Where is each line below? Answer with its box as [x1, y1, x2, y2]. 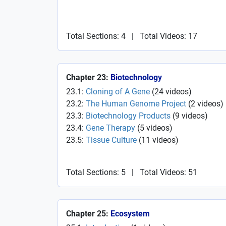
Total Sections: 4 [66, 31, 126, 41]
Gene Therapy [86, 123, 135, 133]
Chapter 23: [66, 73, 110, 82]
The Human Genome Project [86, 99, 186, 108]
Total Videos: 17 [140, 31, 197, 41]
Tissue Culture [86, 135, 137, 145]
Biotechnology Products [86, 111, 171, 121]
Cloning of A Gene [86, 87, 150, 96]
